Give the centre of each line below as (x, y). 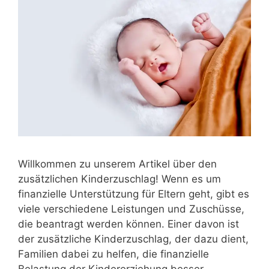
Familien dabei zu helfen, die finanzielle (113, 254)
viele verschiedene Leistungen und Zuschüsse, (131, 209)
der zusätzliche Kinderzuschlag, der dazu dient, (133, 239)
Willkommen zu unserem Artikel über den (117, 164)
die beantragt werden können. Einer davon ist (128, 224)
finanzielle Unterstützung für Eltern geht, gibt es (134, 194)
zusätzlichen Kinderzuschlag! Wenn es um (119, 179)
